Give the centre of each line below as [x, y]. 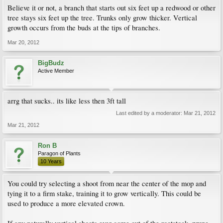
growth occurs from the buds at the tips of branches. [84, 28]
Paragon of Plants [59, 153]
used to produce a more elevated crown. [66, 203]
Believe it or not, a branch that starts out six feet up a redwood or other [111, 8]
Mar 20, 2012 [23, 42]
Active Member [56, 71]
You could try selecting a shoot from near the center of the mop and [107, 183]
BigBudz [51, 63]
